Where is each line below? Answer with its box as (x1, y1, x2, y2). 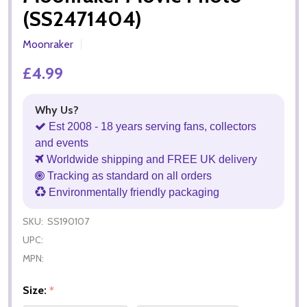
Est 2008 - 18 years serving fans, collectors (46, 120, 256, 132)
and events (35, 136, 88, 149)
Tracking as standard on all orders (45, 169, 212, 182)
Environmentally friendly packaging (46, 186, 219, 198)
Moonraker (23, 37, 73, 51)
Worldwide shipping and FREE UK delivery (44, 153, 257, 165)
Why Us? (35, 103, 79, 116)
